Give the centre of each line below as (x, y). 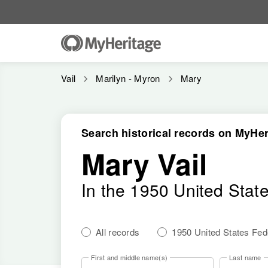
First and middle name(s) (130, 257)
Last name (245, 257)
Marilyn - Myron (128, 78)
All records (118, 232)
